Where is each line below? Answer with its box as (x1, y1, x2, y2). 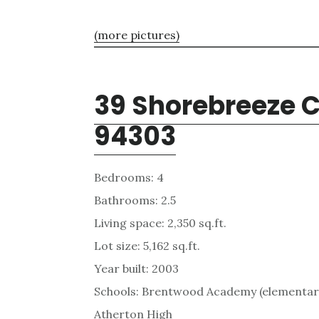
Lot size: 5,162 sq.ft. (94, 238, 200, 253)
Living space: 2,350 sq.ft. (94, 215, 226, 230)
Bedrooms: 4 (94, 169, 164, 184)
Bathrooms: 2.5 (94, 192, 176, 207)
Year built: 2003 (94, 261, 179, 276)
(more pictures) (94, 27, 179, 42)
